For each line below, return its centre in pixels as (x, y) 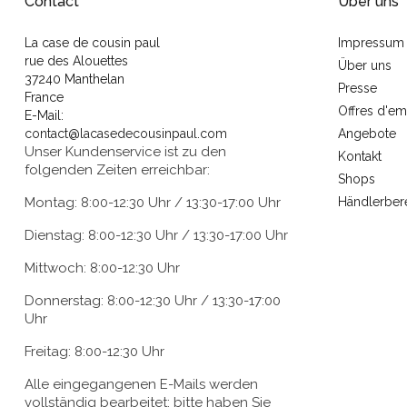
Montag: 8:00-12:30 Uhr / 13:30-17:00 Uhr (153, 203)
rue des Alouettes (76, 61)
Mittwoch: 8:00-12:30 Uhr (102, 268)
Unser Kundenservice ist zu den (125, 152)
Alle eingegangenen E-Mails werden (141, 385)
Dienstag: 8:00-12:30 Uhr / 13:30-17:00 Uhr (156, 236)
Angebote (367, 134)
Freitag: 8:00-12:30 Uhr (94, 352)
